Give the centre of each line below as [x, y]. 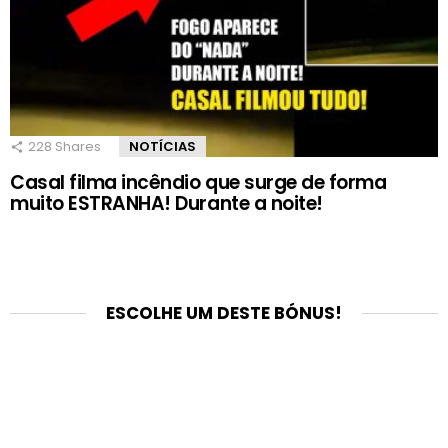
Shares [76, 146]
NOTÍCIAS [162, 146]
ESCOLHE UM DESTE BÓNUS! [224, 312]
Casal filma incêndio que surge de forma [198, 182]
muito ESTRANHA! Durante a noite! [166, 203]
